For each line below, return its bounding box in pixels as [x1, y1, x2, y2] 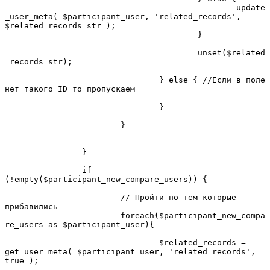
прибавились [5, 201, 58, 211]
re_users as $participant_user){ [5, 219, 154, 229]
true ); [5, 256, 39, 265]
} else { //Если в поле [5, 75, 159, 84]
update [5, 2, 236, 12]
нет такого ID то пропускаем [5, 84, 135, 93]
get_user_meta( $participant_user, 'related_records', [5, 246, 256, 256]
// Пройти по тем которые [5, 192, 121, 202]
